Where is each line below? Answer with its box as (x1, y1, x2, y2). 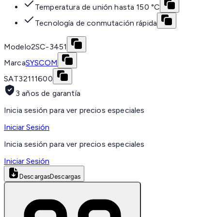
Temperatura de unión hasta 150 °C (35, 2, 160, 12)
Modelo (4, 42, 31, 52)
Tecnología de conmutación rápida (35, 18, 157, 28)
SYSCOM (25, 58, 58, 68)
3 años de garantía (15, 89, 80, 98)
